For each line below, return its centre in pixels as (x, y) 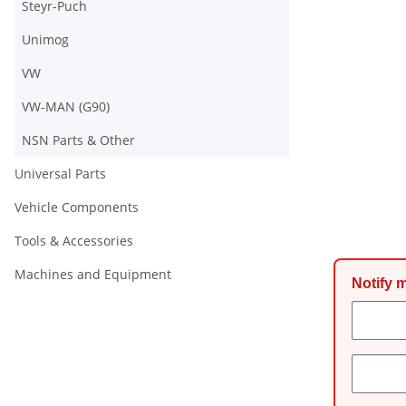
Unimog (45, 39)
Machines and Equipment (93, 274)
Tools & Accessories (74, 241)
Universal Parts (60, 174)
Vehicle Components (77, 207)
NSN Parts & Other (78, 140)
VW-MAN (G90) (66, 106)
